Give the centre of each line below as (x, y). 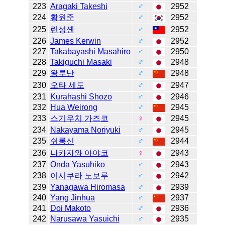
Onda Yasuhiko (77, 165)
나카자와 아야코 (79, 153)
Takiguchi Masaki (81, 62)
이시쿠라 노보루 (79, 176)
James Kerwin (75, 41)
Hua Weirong (74, 107)
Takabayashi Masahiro (90, 52)
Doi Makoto (70, 208)
